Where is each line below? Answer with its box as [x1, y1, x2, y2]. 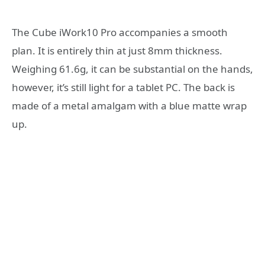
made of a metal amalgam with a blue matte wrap [12, 98, 247, 112]
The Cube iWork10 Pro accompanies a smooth [12, 25, 228, 39]
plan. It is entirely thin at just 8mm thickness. [12, 43, 222, 57]
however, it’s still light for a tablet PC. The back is [12, 80, 235, 94]
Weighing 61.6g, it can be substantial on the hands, [12, 62, 253, 76]
